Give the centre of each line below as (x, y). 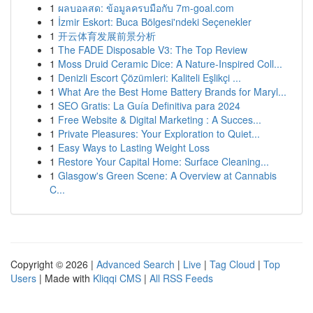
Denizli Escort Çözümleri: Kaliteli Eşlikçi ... (150, 78)
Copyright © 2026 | (53, 264)
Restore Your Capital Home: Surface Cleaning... (163, 161)
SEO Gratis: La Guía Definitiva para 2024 (149, 105)
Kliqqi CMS (117, 278)
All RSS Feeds (181, 278)
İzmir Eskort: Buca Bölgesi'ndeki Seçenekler (155, 22)
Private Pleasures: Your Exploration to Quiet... (159, 133)
